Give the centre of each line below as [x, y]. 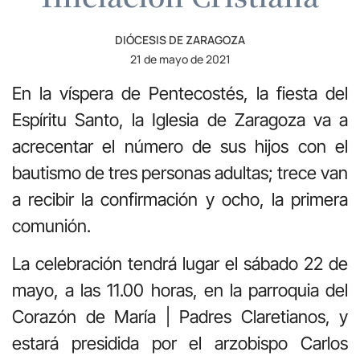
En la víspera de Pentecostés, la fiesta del [180, 93]
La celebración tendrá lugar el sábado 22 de [180, 264]
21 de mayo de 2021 [180, 59]
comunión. [51, 225]
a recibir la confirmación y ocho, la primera [180, 199]
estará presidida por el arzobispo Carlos [180, 344]
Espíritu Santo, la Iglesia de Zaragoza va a [180, 119]
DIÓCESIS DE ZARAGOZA [180, 39]
